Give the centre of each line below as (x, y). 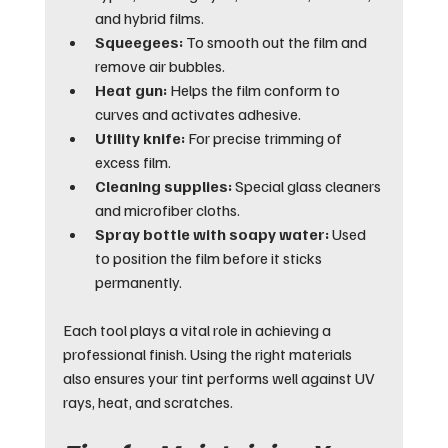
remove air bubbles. (159, 66)
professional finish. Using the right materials (208, 354)
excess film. (132, 162)
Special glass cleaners (307, 186)
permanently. (138, 282)
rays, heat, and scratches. (147, 402)
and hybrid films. (149, 18)
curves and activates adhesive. (197, 114)
